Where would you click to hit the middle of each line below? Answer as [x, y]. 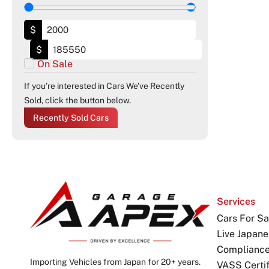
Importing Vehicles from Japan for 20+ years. [115, 261]
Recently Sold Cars [71, 118]
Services [236, 201]
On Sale [55, 64]
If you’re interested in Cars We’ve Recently [104, 86]
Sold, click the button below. [77, 100]
